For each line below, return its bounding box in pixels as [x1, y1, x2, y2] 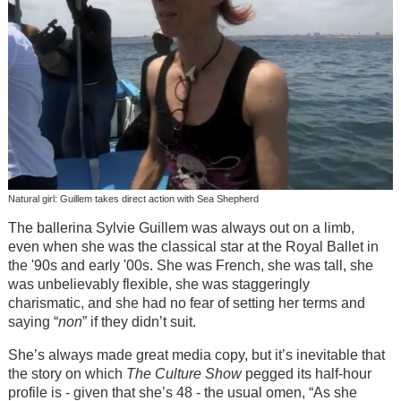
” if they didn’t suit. [81, 313, 196, 329]
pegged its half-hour [241, 365, 371, 381]
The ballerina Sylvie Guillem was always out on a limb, [7, 219, 354, 235]
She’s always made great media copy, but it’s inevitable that [7, 346, 385, 363]
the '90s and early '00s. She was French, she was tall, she [7, 257, 373, 273]
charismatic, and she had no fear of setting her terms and [7, 294, 365, 311]
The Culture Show [125, 365, 242, 381]
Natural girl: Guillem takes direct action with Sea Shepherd [7, 193, 259, 205]
